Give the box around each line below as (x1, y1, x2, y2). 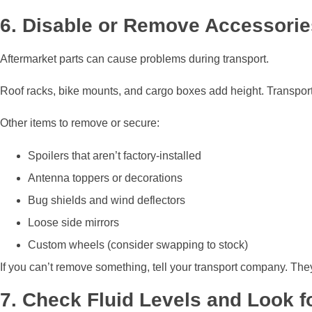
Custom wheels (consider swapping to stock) (28, 238, 248, 251)
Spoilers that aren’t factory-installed (28, 149, 201, 162)
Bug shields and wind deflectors (28, 194, 185, 206)
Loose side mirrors (28, 216, 119, 228)
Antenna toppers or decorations (28, 171, 182, 184)
